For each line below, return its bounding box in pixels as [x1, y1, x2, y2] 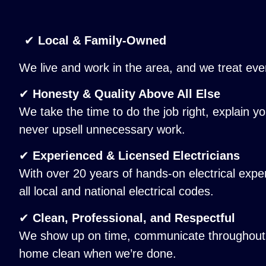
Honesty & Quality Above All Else [33, 87, 220, 101]
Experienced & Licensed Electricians [33, 149, 240, 163]
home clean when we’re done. [19, 246, 176, 260]
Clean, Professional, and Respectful [33, 211, 235, 224]
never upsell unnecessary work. [19, 123, 185, 137]
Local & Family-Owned [38, 33, 166, 47]
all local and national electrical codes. [19, 185, 214, 198]
